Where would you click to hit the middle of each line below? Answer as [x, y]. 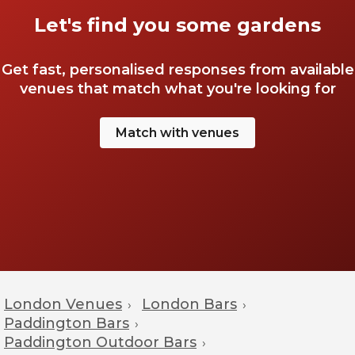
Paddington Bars [67, 323]
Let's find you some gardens [177, 25]
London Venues [63, 304]
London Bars [189, 304]
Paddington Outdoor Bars [100, 342]
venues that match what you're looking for [177, 89]
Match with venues [177, 133]
